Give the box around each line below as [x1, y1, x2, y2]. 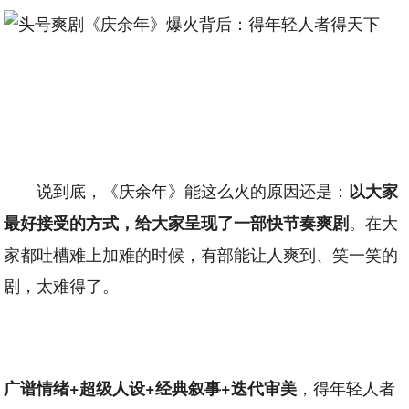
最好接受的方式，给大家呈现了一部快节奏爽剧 [4, 211, 350, 235]
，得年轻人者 [297, 375, 396, 399]
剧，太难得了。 [4, 273, 120, 297]
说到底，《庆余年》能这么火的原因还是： [37, 178, 350, 202]
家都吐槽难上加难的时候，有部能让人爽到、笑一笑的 [4, 242, 399, 266]
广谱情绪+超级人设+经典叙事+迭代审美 [4, 376, 298, 400]
